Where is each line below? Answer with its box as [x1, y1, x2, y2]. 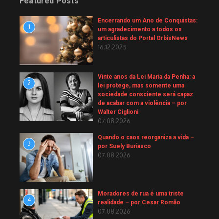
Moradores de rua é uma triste [98, 190, 184, 197]
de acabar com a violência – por [98, 100, 187, 107]
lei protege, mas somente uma [98, 82, 184, 89]
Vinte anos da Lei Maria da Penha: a [98, 73, 195, 81]
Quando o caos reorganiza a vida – [98, 134, 194, 141]
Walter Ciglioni [98, 109, 138, 116]
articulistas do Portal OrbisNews [98, 35, 188, 42]
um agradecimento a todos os [98, 26, 182, 33]
